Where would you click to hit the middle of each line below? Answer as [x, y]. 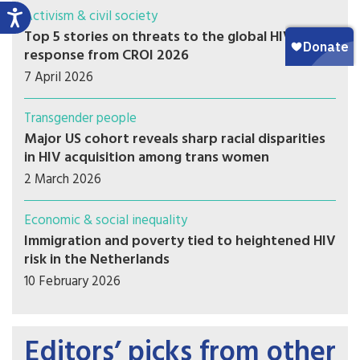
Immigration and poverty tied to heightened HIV [180, 242]
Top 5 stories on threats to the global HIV [158, 38]
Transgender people [80, 119]
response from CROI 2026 [106, 56]
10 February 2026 [72, 282]
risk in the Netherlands [97, 260]
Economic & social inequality [106, 221]
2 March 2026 [63, 180]
